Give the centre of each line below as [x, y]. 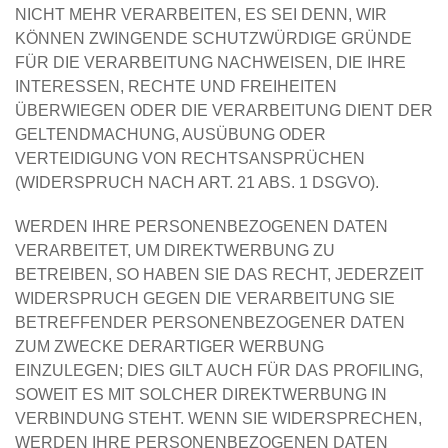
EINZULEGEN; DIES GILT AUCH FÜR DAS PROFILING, [219, 370]
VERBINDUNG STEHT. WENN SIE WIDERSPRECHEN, [218, 418]
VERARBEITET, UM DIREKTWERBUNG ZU [175, 250]
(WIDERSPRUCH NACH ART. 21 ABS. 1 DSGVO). [197, 182]
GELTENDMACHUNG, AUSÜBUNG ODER [170, 134]
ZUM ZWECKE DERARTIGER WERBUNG [169, 346]
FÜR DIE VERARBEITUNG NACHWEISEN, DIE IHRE [210, 62]
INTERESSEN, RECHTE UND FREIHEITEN [176, 86]
